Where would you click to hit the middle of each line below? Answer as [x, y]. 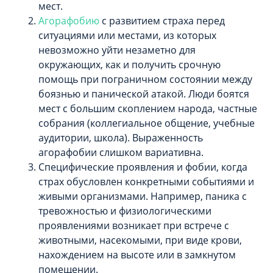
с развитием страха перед [162, 20]
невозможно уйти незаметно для [117, 50]
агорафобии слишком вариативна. [121, 152]
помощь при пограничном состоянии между [145, 79]
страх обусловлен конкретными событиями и [146, 181]
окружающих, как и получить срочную [129, 64]
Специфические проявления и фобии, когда [143, 167]
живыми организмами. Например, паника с [143, 196]
